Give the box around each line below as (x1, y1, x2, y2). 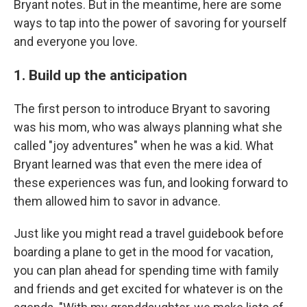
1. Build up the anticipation (14, 66, 187, 84)
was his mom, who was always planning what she (14, 120, 282, 134)
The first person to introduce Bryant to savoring (14, 101, 270, 116)
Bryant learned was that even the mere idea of (14, 157, 262, 171)
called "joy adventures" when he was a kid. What (14, 138, 273, 153)
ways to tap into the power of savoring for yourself (14, 16, 287, 30)
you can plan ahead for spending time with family (14, 263, 279, 278)
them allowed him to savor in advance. (14, 194, 221, 208)
